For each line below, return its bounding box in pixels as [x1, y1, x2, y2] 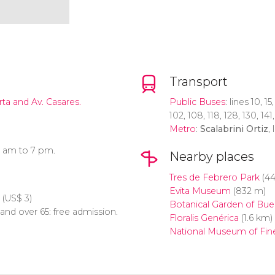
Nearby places [169, 149, 254, 165]
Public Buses [169, 96, 225, 108]
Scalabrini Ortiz [199, 123, 268, 135]
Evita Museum [169, 185, 231, 196]
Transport [169, 74, 228, 89]
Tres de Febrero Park [169, 171, 260, 183]
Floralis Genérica [169, 212, 239, 223]
